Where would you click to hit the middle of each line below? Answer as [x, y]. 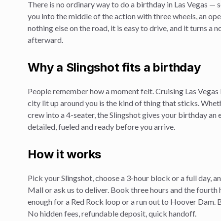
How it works [65, 154]
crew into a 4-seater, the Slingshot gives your [103, 115]
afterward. [45, 40]
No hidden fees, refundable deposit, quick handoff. [112, 213]
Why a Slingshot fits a [91, 67]
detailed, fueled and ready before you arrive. [101, 127]
